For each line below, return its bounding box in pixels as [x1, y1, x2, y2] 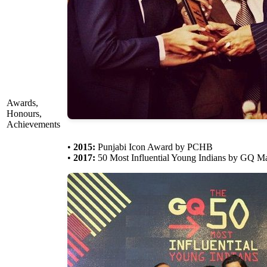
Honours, [7, 108, 42, 119]
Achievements [7, 119, 60, 130]
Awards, [7, 98, 38, 108]
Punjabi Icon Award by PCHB [95, 142, 213, 153]
